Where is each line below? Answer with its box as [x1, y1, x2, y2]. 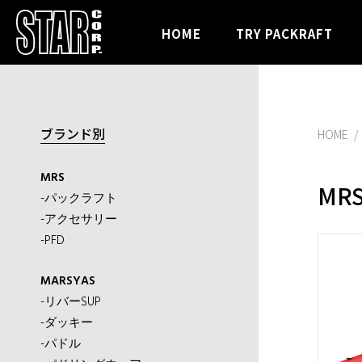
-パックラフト [40, 189, 117, 208]
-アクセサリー [40, 210, 117, 229]
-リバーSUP [40, 293, 101, 312]
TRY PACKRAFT [236, 24, 333, 42]
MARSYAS [40, 271, 95, 291]
